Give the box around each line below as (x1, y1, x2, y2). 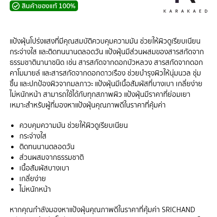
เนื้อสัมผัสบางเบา (19, 162, 69, 173)
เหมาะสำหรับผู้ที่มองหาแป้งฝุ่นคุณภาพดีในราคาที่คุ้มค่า (10, 99, 166, 110)
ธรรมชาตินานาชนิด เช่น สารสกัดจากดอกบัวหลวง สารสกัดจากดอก (10, 57, 203, 68)
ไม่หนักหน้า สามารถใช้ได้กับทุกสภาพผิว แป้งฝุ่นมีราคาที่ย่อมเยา (10, 89, 190, 100)
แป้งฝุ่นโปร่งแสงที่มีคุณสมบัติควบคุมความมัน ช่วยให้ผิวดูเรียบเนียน (10, 35, 201, 46)
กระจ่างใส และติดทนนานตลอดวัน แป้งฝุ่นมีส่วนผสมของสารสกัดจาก (10, 46, 204, 57)
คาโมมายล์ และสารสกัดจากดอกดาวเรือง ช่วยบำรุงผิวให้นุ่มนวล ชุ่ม (10, 67, 201, 78)
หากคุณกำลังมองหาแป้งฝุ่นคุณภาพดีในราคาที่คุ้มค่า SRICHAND (10, 204, 195, 215)
